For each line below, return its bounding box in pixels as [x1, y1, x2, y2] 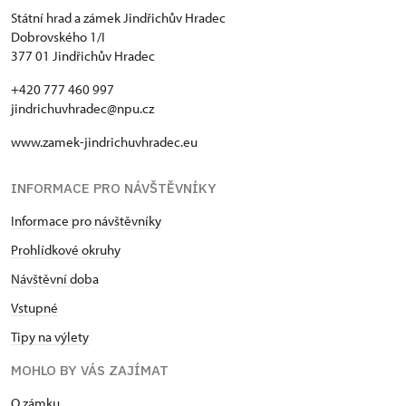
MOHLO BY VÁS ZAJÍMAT [11, 362, 169, 380]
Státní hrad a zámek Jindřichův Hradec [11, 9, 226, 27]
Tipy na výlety [11, 328, 89, 346]
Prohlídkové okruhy [11, 241, 121, 259]
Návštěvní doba [11, 270, 99, 288]
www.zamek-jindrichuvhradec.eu [11, 133, 198, 151]
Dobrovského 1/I [11, 28, 105, 46]
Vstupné [11, 299, 58, 317]
